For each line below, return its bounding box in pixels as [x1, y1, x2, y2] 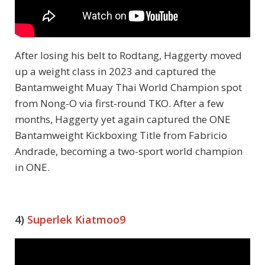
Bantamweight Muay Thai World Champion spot [15, 80, 242, 95]
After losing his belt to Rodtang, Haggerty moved [15, 49, 242, 63]
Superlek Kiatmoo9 [27, 212, 125, 227]
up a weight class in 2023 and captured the [15, 64, 216, 79]
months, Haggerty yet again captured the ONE [15, 112, 231, 127]
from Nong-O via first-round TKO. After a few [15, 96, 224, 111]
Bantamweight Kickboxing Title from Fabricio [15, 128, 227, 143]
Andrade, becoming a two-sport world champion [15, 144, 243, 159]
